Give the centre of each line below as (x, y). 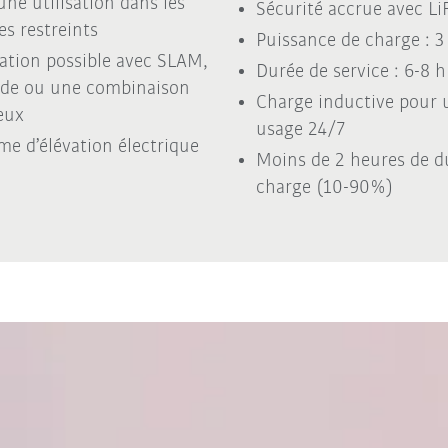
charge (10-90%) (324, 187)
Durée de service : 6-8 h (350, 71)
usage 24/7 (300, 129)
